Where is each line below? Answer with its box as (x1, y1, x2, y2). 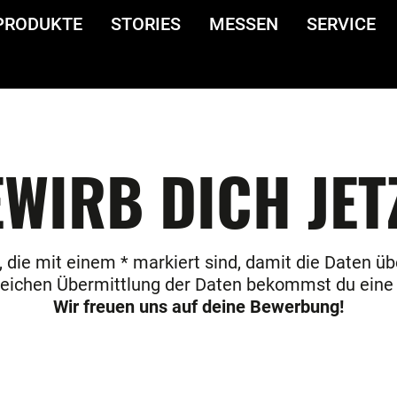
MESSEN (209, 13, 278, 35)
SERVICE (307, 13, 376, 35)
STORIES (111, 13, 181, 35)
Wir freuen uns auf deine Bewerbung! (53, 296, 344, 317)
